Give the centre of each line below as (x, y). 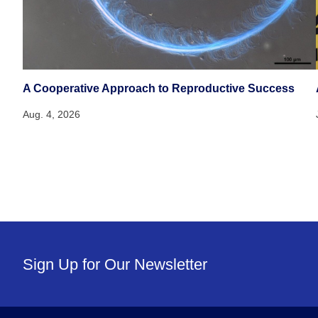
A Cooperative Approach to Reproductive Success (159, 89)
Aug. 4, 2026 (52, 115)
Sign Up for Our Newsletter (115, 264)
